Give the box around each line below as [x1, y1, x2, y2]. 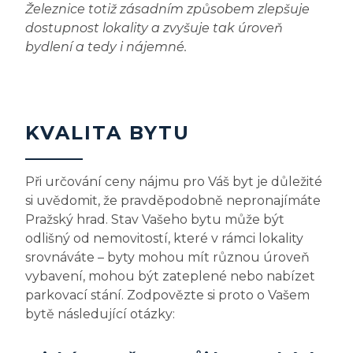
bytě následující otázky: [25, 307, 175, 322]
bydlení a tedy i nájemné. [25, 39, 187, 55]
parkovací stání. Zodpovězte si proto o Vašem [25, 288, 310, 303]
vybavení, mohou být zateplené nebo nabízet [25, 269, 315, 284]
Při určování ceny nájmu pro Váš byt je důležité [25, 174, 322, 190]
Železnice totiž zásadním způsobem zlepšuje [25, 2, 310, 17]
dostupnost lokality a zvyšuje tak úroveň [25, 20, 283, 36]
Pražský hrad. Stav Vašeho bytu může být [25, 212, 284, 228]
